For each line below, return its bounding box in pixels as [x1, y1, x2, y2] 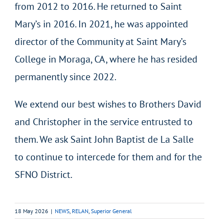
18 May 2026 [15, 207, 48, 215]
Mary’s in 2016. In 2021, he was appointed [14, 17, 188, 30]
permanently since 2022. [14, 70, 116, 83]
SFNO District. [14, 168, 72, 181]
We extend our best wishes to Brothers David [14, 97, 201, 110]
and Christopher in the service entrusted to [14, 115, 193, 128]
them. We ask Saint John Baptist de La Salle [14, 132, 194, 146]
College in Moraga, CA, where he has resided [14, 52, 197, 66]
